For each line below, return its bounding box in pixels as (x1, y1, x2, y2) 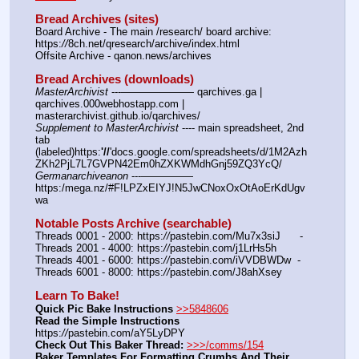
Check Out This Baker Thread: (35, 338, 184, 351)
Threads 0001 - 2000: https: (35, 230, 163, 243)
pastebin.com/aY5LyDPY (68, 326, 185, 339)
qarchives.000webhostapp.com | (35, 98, 184, 111)
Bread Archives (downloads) (35, 73, 194, 87)
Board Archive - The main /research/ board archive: (35, 25, 272, 38)
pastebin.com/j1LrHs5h (170, 242, 276, 255)
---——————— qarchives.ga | (108, 86, 262, 99)
